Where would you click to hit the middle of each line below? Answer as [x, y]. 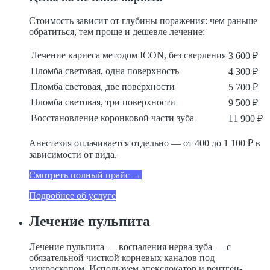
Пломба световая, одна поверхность [105, 71]
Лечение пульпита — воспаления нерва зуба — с [130, 246]
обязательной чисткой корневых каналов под [122, 257]
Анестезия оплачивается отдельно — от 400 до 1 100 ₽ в [145, 143]
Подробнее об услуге [72, 196]
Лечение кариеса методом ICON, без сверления [128, 55]
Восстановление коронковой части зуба [112, 118]
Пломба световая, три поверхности [103, 102]
